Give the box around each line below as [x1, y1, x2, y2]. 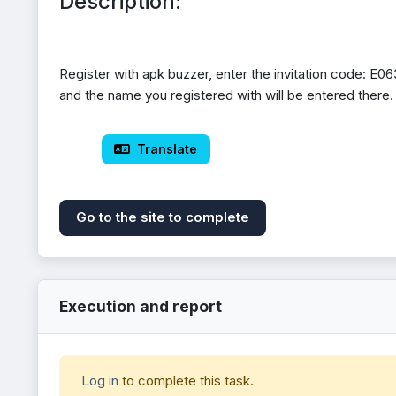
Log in [81, 371, 118, 389]
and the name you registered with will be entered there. [59, 86, 393, 103]
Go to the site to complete [76, 209, 250, 226]
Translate [133, 141, 198, 157]
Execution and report [59, 296, 222, 316]
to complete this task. [118, 371, 254, 389]
